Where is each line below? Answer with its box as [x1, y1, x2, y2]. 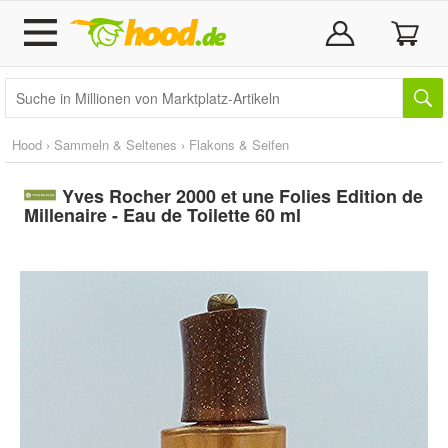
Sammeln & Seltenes [54, 135, 177, 154]
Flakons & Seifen [189, 135, 289, 154]
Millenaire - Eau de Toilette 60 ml [24, 202, 301, 228]
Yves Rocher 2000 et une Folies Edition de [61, 183, 423, 209]
